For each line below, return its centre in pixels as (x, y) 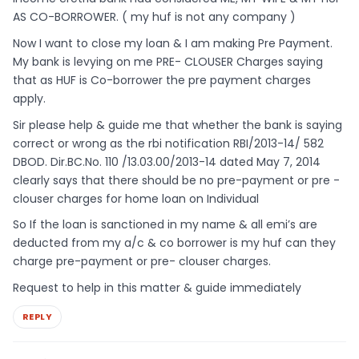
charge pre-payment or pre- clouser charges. (142, 262)
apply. (29, 98)
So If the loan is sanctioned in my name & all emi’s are (165, 225)
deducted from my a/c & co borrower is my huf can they (174, 243)
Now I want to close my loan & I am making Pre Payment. (173, 43)
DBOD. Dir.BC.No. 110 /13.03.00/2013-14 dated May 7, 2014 (167, 161)
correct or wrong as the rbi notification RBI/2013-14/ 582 (168, 143)
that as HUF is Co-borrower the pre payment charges (162, 80)
